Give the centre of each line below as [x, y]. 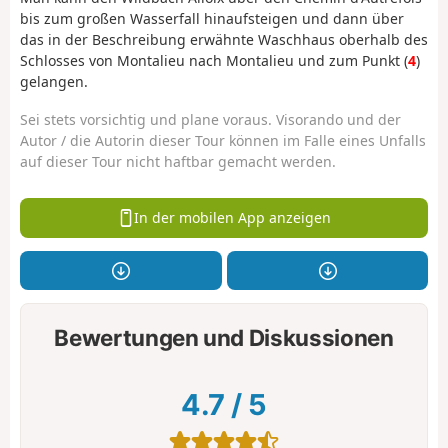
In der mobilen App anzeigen [233, 218]
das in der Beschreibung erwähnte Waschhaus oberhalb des [224, 39]
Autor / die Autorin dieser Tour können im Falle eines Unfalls [223, 141]
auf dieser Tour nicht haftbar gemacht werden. [178, 162]
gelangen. [54, 81]
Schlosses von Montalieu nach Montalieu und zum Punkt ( [214, 60]
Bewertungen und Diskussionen [224, 338]
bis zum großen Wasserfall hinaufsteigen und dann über [212, 18]
